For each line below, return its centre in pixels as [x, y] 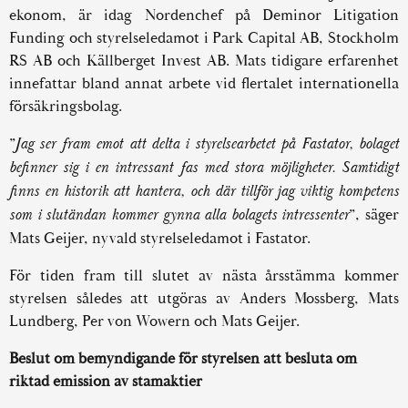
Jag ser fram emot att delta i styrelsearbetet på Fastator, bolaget [207, 144]
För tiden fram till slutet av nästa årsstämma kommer [204, 275]
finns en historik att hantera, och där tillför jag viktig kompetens [204, 191]
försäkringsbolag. [66, 106]
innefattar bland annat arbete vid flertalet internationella [204, 83]
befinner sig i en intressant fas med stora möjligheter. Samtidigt [204, 168]
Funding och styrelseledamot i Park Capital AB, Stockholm [204, 38]
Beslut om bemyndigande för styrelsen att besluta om [183, 358]
